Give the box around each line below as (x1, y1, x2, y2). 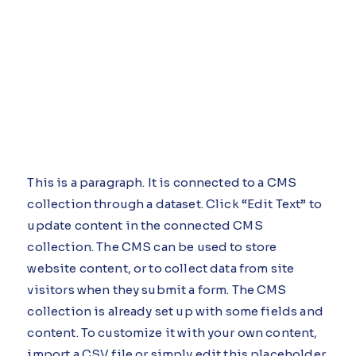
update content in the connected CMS (27, 217, 263, 233)
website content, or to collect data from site (27, 260, 295, 276)
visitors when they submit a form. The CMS (27, 281, 287, 297)
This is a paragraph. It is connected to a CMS (27, 174, 297, 190)
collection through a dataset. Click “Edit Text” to (27, 195, 322, 211)
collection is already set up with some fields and (27, 303, 323, 319)
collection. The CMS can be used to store (27, 238, 277, 254)
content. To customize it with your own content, (27, 324, 318, 340)
